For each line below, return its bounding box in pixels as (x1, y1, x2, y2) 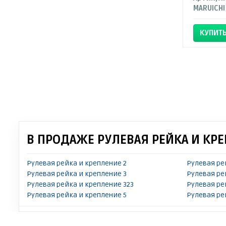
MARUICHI (193, 4, 225, 13)
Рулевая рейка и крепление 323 (27, 180, 134, 189)
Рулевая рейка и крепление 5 (27, 191, 127, 199)
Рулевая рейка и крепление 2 (27, 159, 127, 167)
